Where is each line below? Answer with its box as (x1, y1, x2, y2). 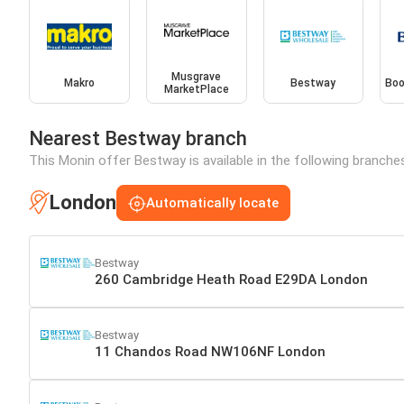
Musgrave (171, 69, 222, 83)
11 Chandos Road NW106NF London (95, 344, 326, 360)
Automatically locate (146, 194, 279, 211)
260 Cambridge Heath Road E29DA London (95, 271, 368, 288)
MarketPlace (163, 82, 229, 96)
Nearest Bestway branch (29, 126, 247, 150)
